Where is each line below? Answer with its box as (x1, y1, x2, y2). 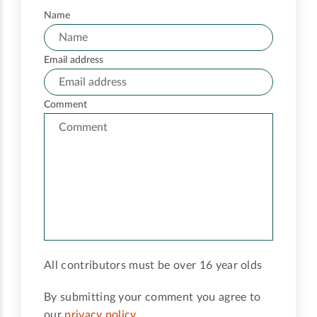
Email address (44, 55, 103, 66)
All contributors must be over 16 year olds (44, 260, 263, 272)
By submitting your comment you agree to (44, 292, 261, 304)
